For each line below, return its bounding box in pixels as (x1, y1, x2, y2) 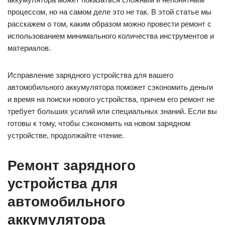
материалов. (8, 44, 51, 53)
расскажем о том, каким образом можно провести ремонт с (8, 20, 211, 29)
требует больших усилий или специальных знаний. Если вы (8, 107, 217, 116)
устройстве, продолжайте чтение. (8, 131, 124, 140)
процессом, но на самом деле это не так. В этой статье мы (8, 8, 211, 17)
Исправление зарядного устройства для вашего (8, 71, 173, 80)
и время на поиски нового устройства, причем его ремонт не (8, 95, 214, 104)
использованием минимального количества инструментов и (8, 32, 214, 41)
